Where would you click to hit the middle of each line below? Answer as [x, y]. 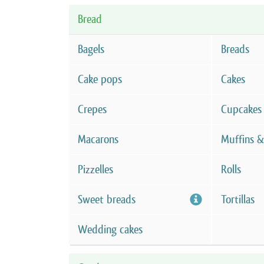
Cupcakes [242, 109]
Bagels [91, 49]
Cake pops [100, 79]
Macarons [98, 139]
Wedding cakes [110, 230]
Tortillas [238, 199]
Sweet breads [107, 199]
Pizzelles [95, 169]
